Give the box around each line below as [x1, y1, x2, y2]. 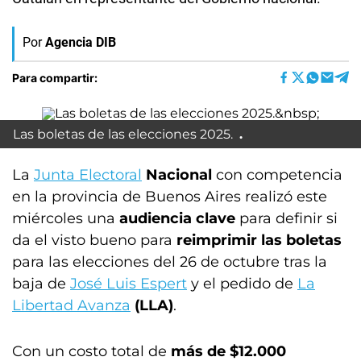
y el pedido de [187, 275, 297, 293]
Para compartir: [12, 70, 98, 85]
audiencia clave [119, 210, 235, 227]
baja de [12, 275, 70, 293]
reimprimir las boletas [176, 231, 342, 249]
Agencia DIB [45, 35, 116, 50]
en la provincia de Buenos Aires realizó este [12, 188, 327, 205]
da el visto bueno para [12, 231, 176, 249]
